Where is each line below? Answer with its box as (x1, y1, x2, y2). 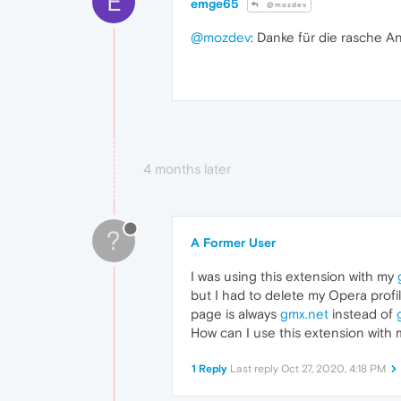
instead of (328, 306, 397, 322)
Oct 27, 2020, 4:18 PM (281, 363, 386, 376)
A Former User (191, 235, 276, 251)
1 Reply (192, 363, 227, 376)
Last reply (230, 363, 281, 376)
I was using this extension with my (191, 269, 397, 285)
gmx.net (280, 306, 328, 322)
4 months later (143, 161, 231, 177)
